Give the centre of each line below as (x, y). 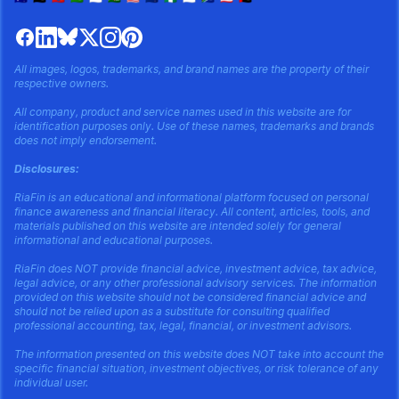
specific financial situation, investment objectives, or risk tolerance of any (196, 369)
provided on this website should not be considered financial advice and (190, 297)
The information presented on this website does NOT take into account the (199, 354)
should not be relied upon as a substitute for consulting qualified (172, 312)
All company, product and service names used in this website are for (183, 112)
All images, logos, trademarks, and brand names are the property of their (191, 69)
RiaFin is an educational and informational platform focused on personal (191, 198)
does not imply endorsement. (85, 141)
